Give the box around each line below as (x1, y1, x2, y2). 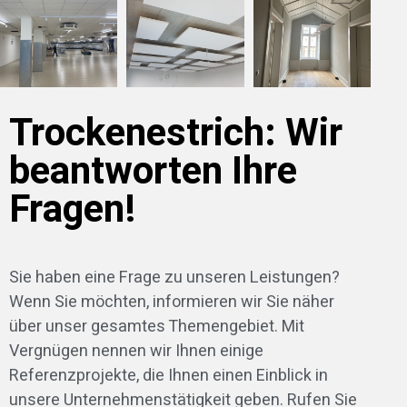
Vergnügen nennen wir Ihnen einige (8, 338, 263, 363)
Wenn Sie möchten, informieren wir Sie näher (8, 289, 334, 314)
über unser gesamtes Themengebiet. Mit (8, 313, 304, 339)
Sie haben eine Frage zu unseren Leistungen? (8, 264, 340, 290)
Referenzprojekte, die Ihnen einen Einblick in (8, 362, 328, 388)
